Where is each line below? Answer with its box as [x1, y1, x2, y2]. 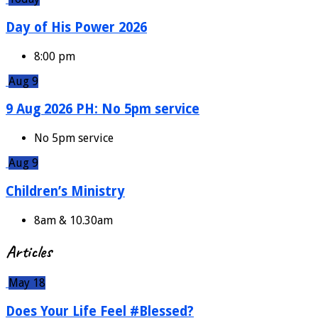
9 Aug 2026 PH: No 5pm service [6, 102, 199, 117]
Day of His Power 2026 [6, 19, 147, 35]
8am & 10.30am [34, 213, 113, 227]
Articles [6, 241, 52, 263]
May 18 [9, 276, 45, 290]
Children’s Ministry [6, 183, 125, 199]
